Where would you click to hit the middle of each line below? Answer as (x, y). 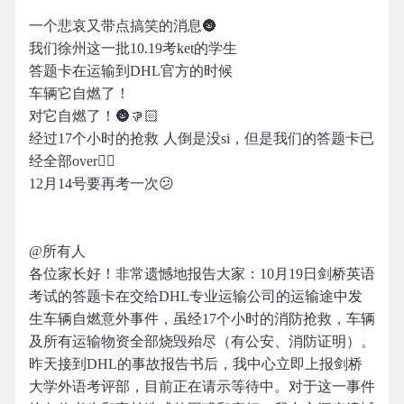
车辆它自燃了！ (79, 93)
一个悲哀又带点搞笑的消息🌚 (123, 26)
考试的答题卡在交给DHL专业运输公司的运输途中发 (196, 296)
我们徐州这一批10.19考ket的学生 (133, 48)
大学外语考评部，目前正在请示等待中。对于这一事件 (202, 386)
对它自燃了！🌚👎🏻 (94, 116)
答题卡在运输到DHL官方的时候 (131, 71)
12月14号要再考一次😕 (101, 184)
